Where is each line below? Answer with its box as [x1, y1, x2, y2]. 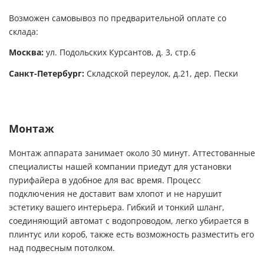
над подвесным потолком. [9, 243, 115, 253]
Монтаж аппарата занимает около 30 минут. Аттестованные [9, 148, 255, 158]
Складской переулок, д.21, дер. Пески [84, 69, 238, 79]
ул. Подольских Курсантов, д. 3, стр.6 [44, 48, 196, 58]
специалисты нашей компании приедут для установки [9, 161, 232, 171]
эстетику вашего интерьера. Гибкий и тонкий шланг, [9, 202, 225, 212]
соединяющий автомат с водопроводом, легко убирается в [9, 216, 249, 226]
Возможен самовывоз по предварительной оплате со [9, 13, 226, 23]
